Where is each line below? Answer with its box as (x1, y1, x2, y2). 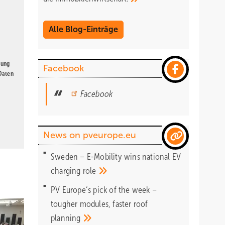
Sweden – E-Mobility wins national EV (51, 152, 181, 162)
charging (51, 166, 83, 176)
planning (51, 213, 83, 223)
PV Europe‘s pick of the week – (51, 185, 157, 195)
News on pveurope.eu (43, 130, 136, 140)
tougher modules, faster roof (51, 199, 148, 209)
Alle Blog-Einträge (49, 25, 118, 34)
